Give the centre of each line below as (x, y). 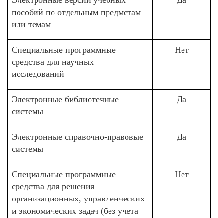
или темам (31, 24)
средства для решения (53, 186)
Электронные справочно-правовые (77, 137)
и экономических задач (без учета (75, 211)
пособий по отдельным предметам (76, 12)
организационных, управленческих (78, 199)
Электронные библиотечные (65, 99)
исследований (38, 74)
